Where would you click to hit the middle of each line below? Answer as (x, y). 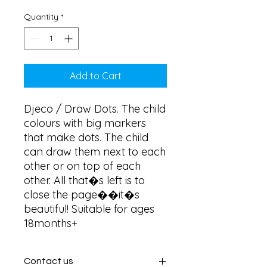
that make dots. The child (86, 137)
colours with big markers (85, 123)
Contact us (49, 261)
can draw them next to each (95, 152)
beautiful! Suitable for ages (89, 209)
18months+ (51, 223)
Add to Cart (95, 76)
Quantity (41, 17)
